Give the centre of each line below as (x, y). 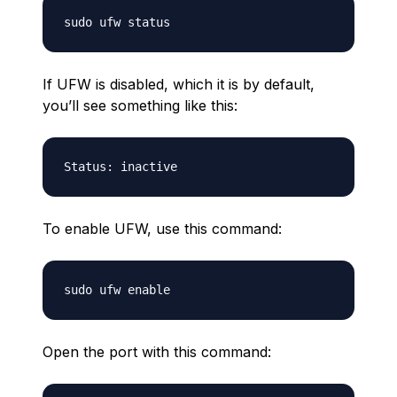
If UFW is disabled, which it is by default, (179, 84)
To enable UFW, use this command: (162, 229)
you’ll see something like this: (140, 105)
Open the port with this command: (157, 352)
